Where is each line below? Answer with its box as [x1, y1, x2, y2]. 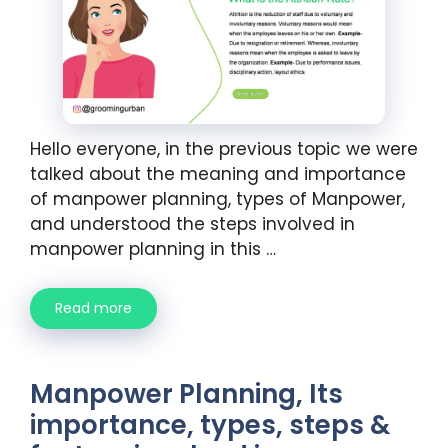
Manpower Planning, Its [30, 375, 343, 412]
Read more [55, 297, 132, 318]
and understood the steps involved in [30, 212, 355, 237]
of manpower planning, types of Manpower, [30, 187, 405, 212]
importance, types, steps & [30, 406, 390, 443]
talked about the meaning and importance [30, 162, 406, 187]
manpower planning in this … [30, 237, 276, 262]
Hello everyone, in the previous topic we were [30, 137, 418, 162]
